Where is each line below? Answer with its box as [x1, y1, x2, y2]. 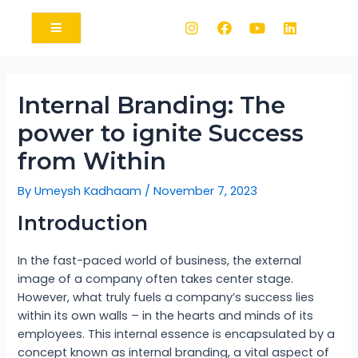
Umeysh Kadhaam [34, 182, 145, 199]
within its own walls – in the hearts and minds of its [18, 308, 314, 324]
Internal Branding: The [18, 90, 286, 119]
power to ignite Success [18, 118, 304, 147]
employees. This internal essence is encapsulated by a [18, 326, 336, 343]
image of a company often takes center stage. [18, 271, 294, 288]
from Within [18, 146, 167, 175]
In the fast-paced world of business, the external [18, 253, 302, 269]
